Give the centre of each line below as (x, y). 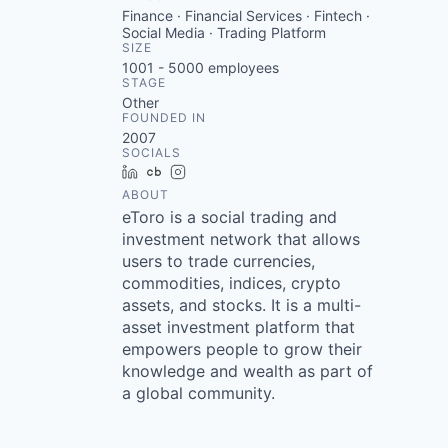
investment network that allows (241, 239)
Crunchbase (208, 171)
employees (241, 67)
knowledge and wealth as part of (247, 371)
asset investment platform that (238, 327)
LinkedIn (173, 171)
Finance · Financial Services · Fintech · (246, 15)
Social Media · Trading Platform (224, 32)
